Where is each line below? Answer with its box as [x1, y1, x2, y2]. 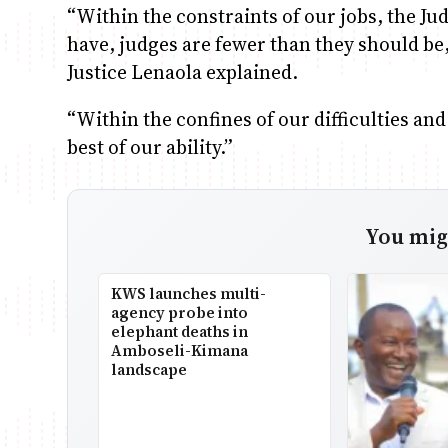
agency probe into [111, 301, 249, 323]
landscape [111, 358, 188, 380]
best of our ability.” [67, 133, 234, 160]
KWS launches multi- [111, 282, 267, 304]
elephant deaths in [111, 320, 249, 342]
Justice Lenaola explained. [67, 58, 299, 85]
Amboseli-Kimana [111, 339, 249, 361]
